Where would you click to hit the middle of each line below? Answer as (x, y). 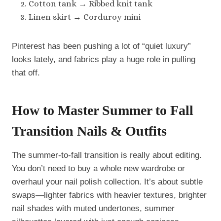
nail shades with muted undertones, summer (93, 209)
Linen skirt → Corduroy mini (85, 17)
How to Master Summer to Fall (103, 110)
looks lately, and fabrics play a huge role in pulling (104, 60)
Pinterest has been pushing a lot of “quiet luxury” (101, 46)
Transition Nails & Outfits (89, 131)
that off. (26, 73)
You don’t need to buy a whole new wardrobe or (98, 169)
